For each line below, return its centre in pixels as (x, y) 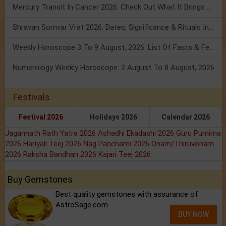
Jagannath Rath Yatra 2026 (51, 133)
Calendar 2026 (185, 117)
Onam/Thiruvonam (183, 144)
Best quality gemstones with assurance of (127, 194)
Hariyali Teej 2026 (53, 144)
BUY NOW (194, 214)
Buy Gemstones (40, 179)
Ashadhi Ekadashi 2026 (137, 133)
